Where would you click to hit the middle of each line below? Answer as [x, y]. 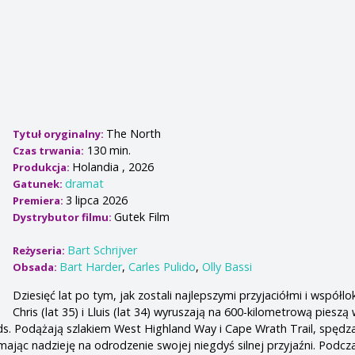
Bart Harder [91, 267]
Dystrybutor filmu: [64, 218]
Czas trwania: [49, 151]
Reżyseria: [40, 251]
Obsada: [36, 267]
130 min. [108, 151]
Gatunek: [39, 184]
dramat [85, 184]
